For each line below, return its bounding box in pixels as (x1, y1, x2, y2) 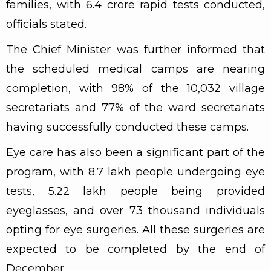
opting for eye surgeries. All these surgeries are (6, 223, 265, 237)
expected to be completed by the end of (6, 242, 265, 256)
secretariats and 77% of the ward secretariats (6, 100, 265, 114)
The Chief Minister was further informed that (6, 42, 265, 56)
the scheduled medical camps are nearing (6, 62, 265, 76)
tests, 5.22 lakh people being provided (6, 184, 265, 198)
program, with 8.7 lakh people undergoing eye (6, 165, 265, 178)
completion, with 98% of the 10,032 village (6, 81, 265, 95)
